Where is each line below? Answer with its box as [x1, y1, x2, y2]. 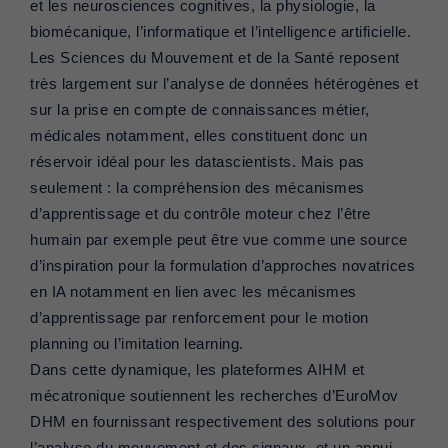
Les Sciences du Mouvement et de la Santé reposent [30, 50, 400, 67]
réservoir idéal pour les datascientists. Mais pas [30, 154, 365, 171]
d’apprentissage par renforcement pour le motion [30, 310, 369, 327]
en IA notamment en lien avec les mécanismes [30, 284, 357, 301]
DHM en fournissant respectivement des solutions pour [30, 414, 415, 431]
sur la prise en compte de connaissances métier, [30, 102, 370, 119]
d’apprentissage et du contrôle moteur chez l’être [30, 206, 371, 223]
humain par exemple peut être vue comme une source [30, 232, 408, 249]
